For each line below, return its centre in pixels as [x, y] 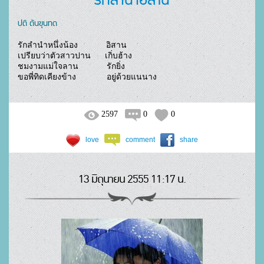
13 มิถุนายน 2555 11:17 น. [132, 179]
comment [140, 139]
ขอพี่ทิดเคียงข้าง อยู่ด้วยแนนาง [191, 77]
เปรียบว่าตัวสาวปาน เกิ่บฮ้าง [75, 55]
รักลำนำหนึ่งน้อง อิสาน [72, 45]
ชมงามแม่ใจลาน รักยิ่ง [71, 66]
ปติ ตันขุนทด [37, 23]
